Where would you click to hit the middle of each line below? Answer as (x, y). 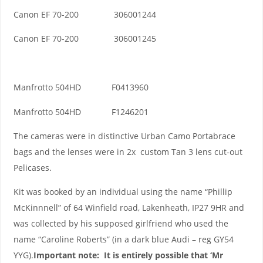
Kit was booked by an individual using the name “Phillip (123, 192)
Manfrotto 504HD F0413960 (81, 87)
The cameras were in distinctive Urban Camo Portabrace (124, 136)
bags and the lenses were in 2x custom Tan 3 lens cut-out (128, 151)
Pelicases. (32, 167)
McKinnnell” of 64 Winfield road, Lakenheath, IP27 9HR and (129, 208)
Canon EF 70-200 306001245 (85, 39)
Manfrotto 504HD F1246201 (81, 112)
